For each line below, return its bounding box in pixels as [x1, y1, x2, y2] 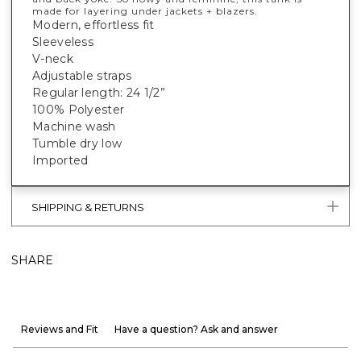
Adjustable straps [32, 68, 132, 83]
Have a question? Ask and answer [114, 322, 278, 335]
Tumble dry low [32, 135, 122, 151]
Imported [32, 152, 89, 168]
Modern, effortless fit [32, 17, 155, 32]
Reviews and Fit [21, 322, 98, 335]
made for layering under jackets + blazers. [32, 4, 258, 17]
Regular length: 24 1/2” [32, 85, 165, 100]
